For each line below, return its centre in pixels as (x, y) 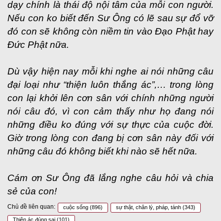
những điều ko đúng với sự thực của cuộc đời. (110, 125)
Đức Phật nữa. (38, 45)
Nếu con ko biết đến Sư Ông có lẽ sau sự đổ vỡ (110, 18)
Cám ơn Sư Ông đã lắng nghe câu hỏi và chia (110, 178)
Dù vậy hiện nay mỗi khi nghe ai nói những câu (110, 71)
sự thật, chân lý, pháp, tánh (149, 207)
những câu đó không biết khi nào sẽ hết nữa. (102, 151)
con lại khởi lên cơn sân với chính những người (110, 98)
